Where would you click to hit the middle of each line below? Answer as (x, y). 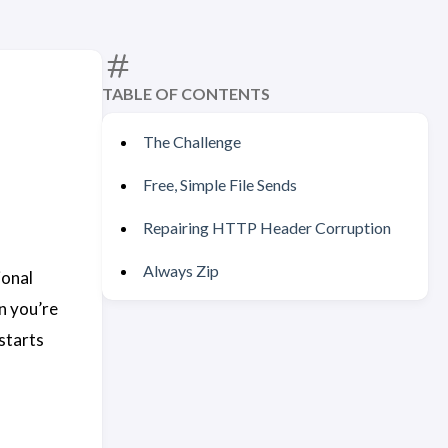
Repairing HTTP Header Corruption (267, 227)
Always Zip (181, 270)
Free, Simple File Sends (220, 184)
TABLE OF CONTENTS (186, 93)
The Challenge (192, 141)
